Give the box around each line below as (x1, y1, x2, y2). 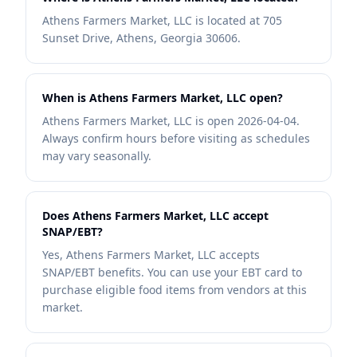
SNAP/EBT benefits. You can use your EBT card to (42, 265, 302, 280)
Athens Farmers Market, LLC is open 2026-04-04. (42, 113, 300, 128)
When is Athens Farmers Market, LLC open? (42, 90, 283, 105)
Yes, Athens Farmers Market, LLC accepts (42, 247, 260, 262)
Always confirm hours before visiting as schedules (42, 131, 310, 146)
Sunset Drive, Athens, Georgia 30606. (42, 30, 241, 45)
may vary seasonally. (42, 148, 151, 163)
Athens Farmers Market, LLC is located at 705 (42, 13, 282, 28)
